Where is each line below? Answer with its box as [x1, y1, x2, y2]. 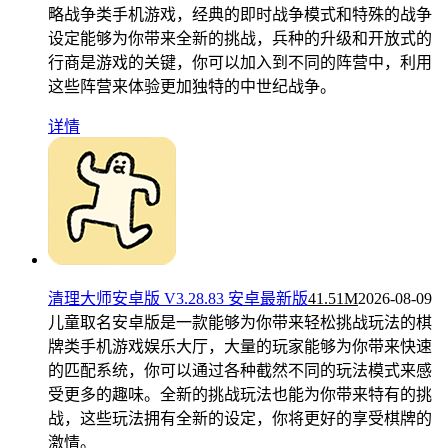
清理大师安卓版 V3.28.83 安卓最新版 [48, 289, 308, 307]
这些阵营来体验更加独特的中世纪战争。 [48, 77, 336, 95]
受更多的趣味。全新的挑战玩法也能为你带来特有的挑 [48, 385, 432, 403]
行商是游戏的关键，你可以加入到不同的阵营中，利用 [48, 53, 432, 71]
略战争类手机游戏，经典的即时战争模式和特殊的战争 [48, 5, 432, 23]
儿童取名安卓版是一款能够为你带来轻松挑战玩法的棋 [48, 313, 432, 331]
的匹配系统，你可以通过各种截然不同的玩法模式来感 [48, 361, 432, 379]
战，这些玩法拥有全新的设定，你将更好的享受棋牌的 [48, 409, 432, 427]
